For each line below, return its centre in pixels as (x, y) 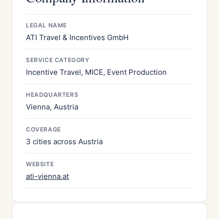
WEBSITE (40, 164)
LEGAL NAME (46, 25)
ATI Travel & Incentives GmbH (77, 37)
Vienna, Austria (52, 107)
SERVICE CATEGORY (58, 60)
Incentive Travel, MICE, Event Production (96, 72)
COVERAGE (44, 129)
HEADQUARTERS (52, 95)
